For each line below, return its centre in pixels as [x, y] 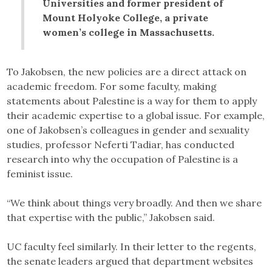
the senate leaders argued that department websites [130, 261]
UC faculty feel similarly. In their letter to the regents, [132, 246]
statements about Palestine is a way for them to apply [132, 100]
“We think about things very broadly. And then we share [134, 202]
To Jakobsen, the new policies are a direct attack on [127, 71]
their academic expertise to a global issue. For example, [136, 115]
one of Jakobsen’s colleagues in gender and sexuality [128, 130]
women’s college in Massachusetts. [129, 32]
